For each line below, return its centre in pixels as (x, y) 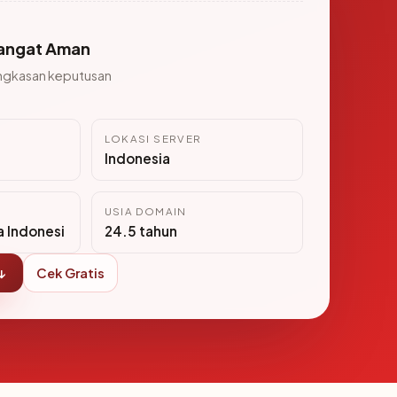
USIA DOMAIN (145, 211)
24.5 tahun (140, 231)
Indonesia (137, 158)
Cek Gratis (70, 273)
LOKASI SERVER (153, 139)
